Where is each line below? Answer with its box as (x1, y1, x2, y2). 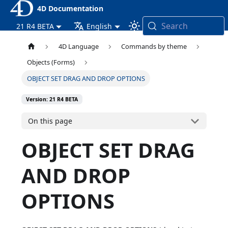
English (87, 21, 112, 31)
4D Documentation (37, 3, 103, 13)
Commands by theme (121, 42, 187, 51)
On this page (28, 116, 73, 126)
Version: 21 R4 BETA (26, 96, 78, 103)
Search (161, 20, 188, 32)
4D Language (58, 42, 99, 51)
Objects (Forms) (26, 58, 75, 67)
